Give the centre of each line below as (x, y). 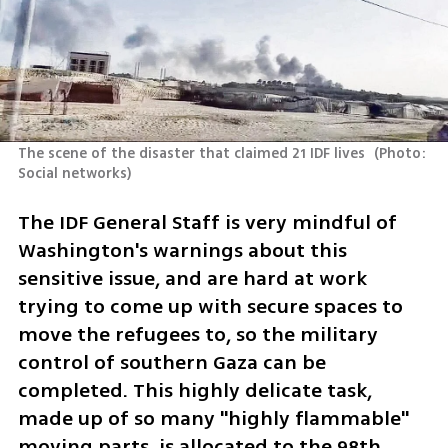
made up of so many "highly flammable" (213, 418)
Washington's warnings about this (182, 250)
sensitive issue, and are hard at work (192, 278)
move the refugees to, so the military (197, 334)
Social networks (72, 174)
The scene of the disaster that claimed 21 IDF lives (193, 154)
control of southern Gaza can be (171, 362)
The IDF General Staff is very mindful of (207, 222)
